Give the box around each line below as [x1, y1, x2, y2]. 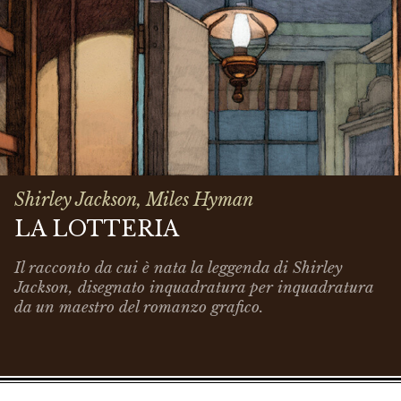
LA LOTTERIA [14, 216, 179, 243]
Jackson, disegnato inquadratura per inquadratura [14, 277, 373, 297]
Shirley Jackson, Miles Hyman [14, 189, 253, 211]
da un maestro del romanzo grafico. [14, 297, 263, 317]
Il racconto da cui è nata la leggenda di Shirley [14, 258, 343, 277]
